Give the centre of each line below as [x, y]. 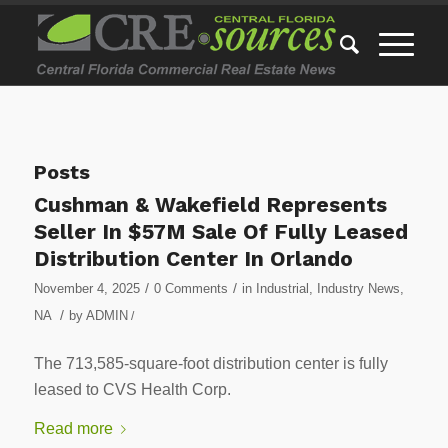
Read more [73, 429]
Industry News [358, 288]
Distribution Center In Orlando [193, 258]
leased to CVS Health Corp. [132, 389]
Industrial [282, 288]
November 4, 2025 [86, 288]
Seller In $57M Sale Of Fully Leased [220, 231]
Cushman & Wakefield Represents [210, 204]
